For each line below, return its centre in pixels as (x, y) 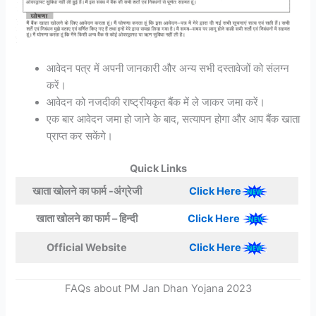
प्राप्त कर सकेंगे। (80, 136)
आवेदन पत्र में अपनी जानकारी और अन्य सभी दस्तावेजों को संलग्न (168, 69)
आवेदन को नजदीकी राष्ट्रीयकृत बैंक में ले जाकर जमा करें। (156, 103)
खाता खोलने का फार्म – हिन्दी (87, 219)
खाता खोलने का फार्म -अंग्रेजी (87, 192)
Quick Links (158, 169)
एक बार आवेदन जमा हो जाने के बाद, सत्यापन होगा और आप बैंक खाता (174, 120)
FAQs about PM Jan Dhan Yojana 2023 (158, 288)
